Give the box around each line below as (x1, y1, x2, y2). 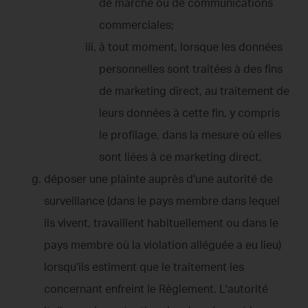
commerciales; (99, 17, 174, 32)
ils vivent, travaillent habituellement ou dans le (44, 215, 278, 230)
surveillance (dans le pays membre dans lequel (44, 193, 280, 208)
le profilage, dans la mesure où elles (99, 127, 281, 142)
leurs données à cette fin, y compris (99, 105, 280, 120)
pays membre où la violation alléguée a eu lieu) (44, 237, 281, 252)
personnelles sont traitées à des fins (99, 61, 283, 76)
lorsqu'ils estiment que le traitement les (44, 259, 244, 274)
